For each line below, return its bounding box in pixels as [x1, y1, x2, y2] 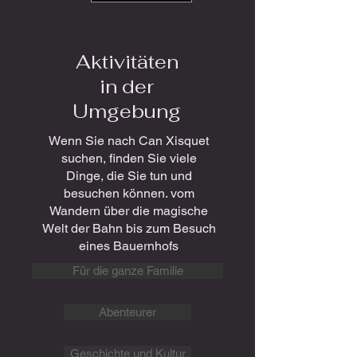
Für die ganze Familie [72, 264, 183, 277]
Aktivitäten [75, 49, 178, 74]
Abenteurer [99, 305, 156, 319]
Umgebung [73, 99, 181, 124]
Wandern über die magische [49, 203, 208, 218]
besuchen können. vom [63, 186, 194, 201]
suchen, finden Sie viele [61, 151, 197, 166]
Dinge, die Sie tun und [65, 168, 192, 183]
